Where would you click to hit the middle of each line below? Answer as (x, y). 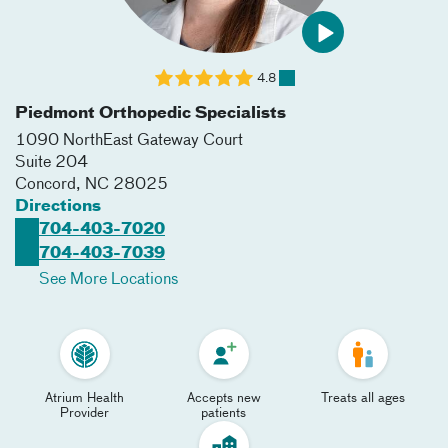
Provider (85, 413)
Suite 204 (51, 163)
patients (224, 413)
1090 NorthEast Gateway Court (129, 141)
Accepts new (223, 398)
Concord (45, 185)
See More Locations (108, 280)
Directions (58, 207)
